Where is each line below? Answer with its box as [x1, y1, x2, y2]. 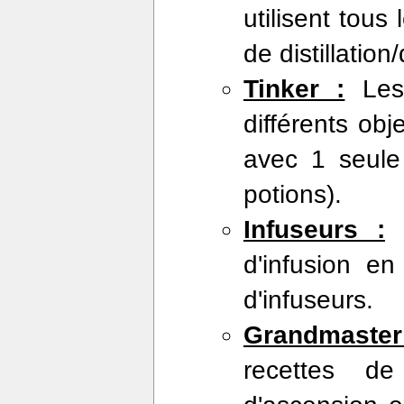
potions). [243, 180, 342, 208]
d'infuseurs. [243, 286, 373, 314]
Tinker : [243, 75, 345, 103]
